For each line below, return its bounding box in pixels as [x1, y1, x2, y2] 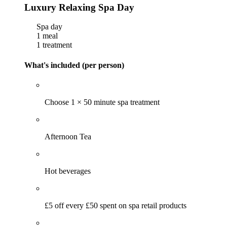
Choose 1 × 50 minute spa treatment [45, 97, 160, 106]
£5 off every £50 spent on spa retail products [45, 201, 186, 210]
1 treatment [34, 41, 72, 50]
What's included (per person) [24, 60, 124, 69]
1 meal [34, 31, 58, 41]
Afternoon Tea [45, 132, 91, 141]
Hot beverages [45, 166, 91, 175]
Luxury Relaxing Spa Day [24, 2, 134, 13]
